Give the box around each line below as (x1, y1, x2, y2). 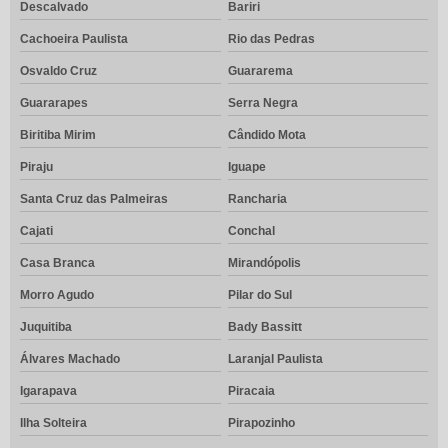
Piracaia (227, 384, 275, 399)
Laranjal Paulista (227, 352, 323, 367)
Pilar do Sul (227, 288, 292, 303)
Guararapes (20, 96, 88, 111)
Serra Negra (227, 96, 298, 111)
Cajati (20, 224, 53, 239)
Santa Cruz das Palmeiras (20, 192, 168, 207)
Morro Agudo (20, 288, 94, 303)
